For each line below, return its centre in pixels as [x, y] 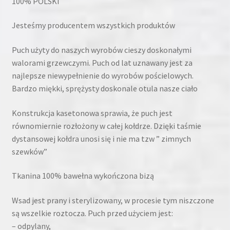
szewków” [29, 151]
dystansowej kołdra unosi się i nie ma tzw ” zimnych [101, 138]
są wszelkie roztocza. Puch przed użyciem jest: [92, 213]
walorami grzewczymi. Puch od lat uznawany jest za [102, 63]
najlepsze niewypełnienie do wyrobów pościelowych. [102, 76]
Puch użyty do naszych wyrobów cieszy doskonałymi [101, 50]
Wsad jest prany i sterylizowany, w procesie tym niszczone [113, 200]
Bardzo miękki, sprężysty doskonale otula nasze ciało [104, 89]
